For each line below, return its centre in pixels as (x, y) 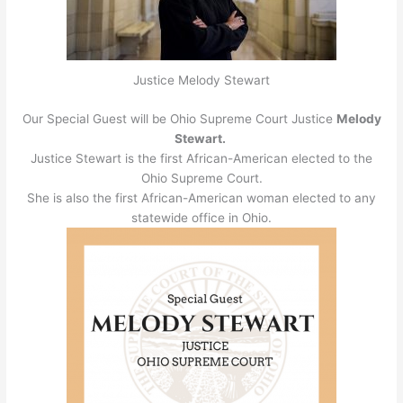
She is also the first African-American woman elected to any (201, 197)
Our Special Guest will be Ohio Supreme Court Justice (179, 118)
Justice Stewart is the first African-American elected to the (201, 158)
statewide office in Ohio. (201, 217)
